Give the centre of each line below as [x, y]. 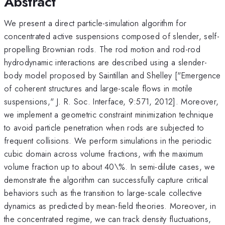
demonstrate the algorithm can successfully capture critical [106, 180]
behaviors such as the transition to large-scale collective [103, 193]
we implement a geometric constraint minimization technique [109, 114]
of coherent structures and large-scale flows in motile [98, 88]
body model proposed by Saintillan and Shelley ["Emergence [113, 75]
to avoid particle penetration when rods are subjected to [104, 127]
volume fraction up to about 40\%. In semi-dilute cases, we [109, 166]
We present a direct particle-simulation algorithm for [95, 23]
